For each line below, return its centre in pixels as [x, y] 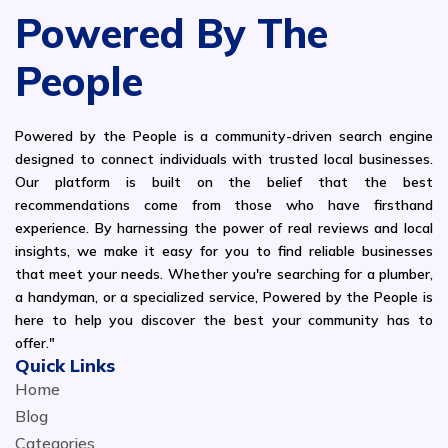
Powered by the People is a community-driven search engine [224, 136]
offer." [35, 343]
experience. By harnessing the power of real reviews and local [224, 228]
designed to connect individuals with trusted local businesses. [224, 159]
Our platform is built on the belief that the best [224, 182]
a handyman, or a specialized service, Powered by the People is [224, 297]
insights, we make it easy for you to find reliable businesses [224, 251]
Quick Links [65, 366]
